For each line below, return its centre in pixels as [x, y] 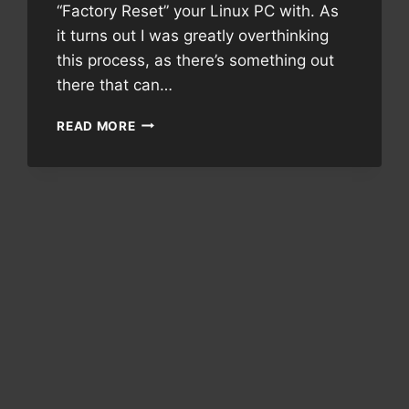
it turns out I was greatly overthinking [193, 35]
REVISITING [173, 121]
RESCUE [161, 159]
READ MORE [96, 126]
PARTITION [171, 178]
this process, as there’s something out [196, 60]
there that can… [115, 84]
